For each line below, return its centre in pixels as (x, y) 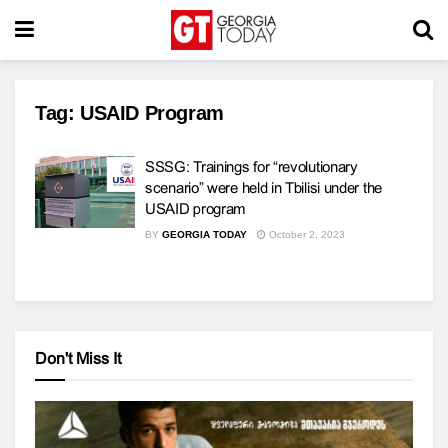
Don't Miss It (78, 358)
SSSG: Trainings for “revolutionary (251, 166)
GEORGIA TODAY (204, 234)
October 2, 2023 (305, 234)
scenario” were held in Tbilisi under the (263, 187)
